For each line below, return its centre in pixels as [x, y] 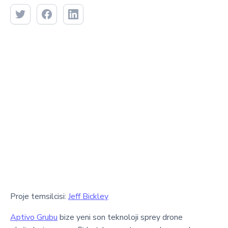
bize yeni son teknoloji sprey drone [120, 217]
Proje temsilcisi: [39, 196]
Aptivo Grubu [34, 217]
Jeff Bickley [88, 196]
